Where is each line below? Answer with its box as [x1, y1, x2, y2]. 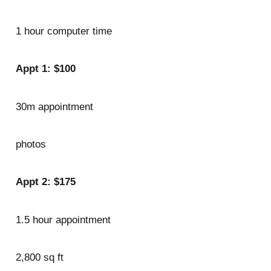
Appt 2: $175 [15, 176, 79, 188]
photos [15, 139, 46, 151]
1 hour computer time [15, 25, 112, 37]
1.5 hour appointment [15, 214, 111, 226]
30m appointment [15, 100, 96, 113]
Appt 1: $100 [15, 63, 76, 75]
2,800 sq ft [15, 252, 64, 264]
